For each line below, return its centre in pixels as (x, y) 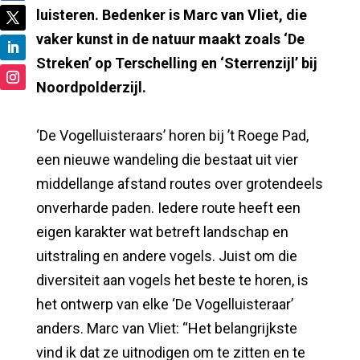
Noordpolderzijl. (91, 87)
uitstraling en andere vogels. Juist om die (166, 256)
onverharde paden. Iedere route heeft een (168, 207)
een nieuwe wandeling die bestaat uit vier (167, 159)
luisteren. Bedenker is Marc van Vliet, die (171, 14)
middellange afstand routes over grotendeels (179, 183)
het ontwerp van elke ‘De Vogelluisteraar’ (164, 304)
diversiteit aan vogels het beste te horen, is (172, 280)
